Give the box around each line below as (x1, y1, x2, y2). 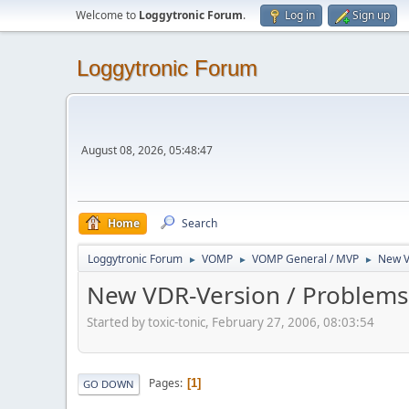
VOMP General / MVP (252, 251, 359, 267)
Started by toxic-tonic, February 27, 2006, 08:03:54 (87, 313, 374, 330)
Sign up (352, 7, 390, 23)
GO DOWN (83, 376, 134, 391)
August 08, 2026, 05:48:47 (81, 142, 213, 158)
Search (182, 215, 217, 231)
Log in (285, 7, 315, 23)
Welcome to (76, 7, 139, 23)
